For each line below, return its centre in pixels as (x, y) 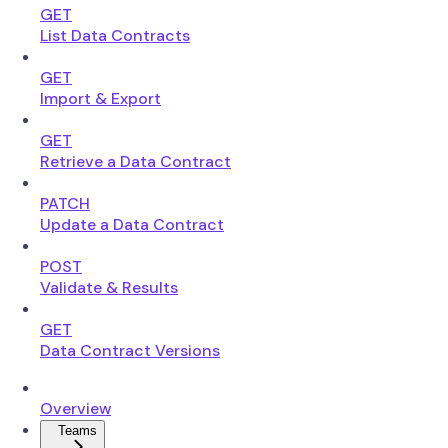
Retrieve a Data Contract (135, 161)
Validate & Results (109, 287)
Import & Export (100, 98)
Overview (75, 408)
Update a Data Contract (132, 224)
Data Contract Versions (130, 350)
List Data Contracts (115, 35)
